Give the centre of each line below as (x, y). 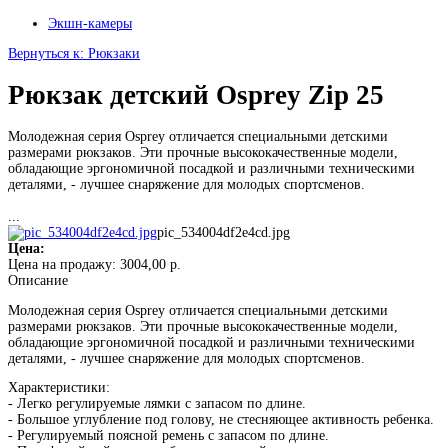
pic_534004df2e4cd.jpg (223, 233)
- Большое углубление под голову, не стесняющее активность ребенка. (221, 420)
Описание (38, 281)
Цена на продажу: (64, 265)
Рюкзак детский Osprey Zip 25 (196, 95)
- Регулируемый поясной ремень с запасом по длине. (168, 436)
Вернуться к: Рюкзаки (74, 53)
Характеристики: (59, 388)
